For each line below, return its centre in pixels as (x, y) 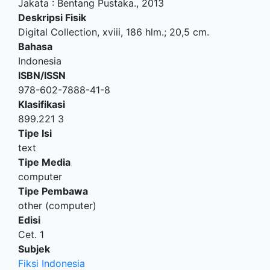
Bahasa (35, 46)
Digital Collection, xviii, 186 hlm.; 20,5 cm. (114, 32)
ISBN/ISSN (42, 75)
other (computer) (57, 205)
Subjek (34, 249)
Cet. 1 (31, 234)
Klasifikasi (42, 104)
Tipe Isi (35, 133)
